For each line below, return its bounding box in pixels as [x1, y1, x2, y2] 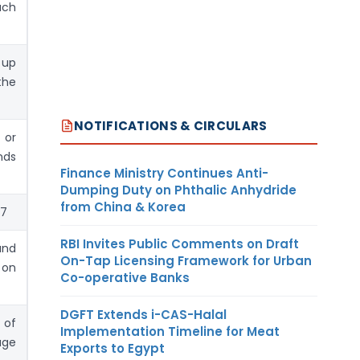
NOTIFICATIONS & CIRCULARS [74, 117, 268, 134]
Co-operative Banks [60, 268, 190, 286]
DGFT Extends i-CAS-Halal [60, 305, 227, 323]
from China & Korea [60, 198, 186, 215]
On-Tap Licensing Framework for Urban [60, 252, 312, 269]
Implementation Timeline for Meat [60, 322, 280, 340]
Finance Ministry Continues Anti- [60, 164, 268, 182]
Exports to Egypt [60, 339, 165, 357]
